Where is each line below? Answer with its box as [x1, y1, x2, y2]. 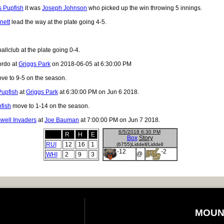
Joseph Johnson [42, 4, 87, 11]
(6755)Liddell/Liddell [116, 141, 163, 147]
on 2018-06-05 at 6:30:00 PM [50, 60, 131, 67]
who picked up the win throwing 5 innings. [87, 4, 202, 11]
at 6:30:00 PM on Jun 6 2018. [58, 88, 139, 95]
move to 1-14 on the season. [11, 102, 89, 109]
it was [23, 4, 42, 11]
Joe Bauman [44, 116, 79, 123]
